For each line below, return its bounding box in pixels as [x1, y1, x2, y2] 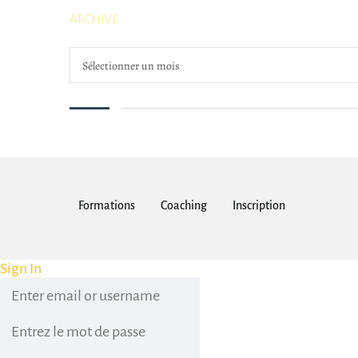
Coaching [161, 199, 207, 212]
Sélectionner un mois [82, 58, 180, 74]
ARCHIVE [70, 12, 118, 26]
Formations [78, 199, 135, 212]
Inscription [233, 199, 285, 212]
